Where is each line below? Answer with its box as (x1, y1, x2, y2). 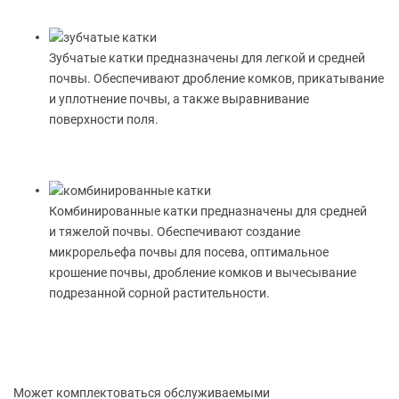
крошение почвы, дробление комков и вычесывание (49, 265, 356, 280)
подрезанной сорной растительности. (49, 285, 270, 300)
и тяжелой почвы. (49, 224, 154, 239)
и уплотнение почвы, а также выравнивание (49, 91, 309, 106)
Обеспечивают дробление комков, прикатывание (91, 70, 384, 85)
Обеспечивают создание (154, 224, 300, 239)
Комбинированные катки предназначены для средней (49, 203, 367, 218)
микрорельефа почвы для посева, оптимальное (49, 244, 329, 259)
